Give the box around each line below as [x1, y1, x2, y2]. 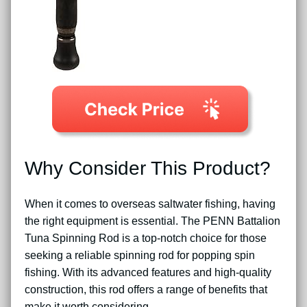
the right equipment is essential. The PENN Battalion [25, 215, 280, 228]
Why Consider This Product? [25, 158, 271, 180]
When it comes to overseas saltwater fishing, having [25, 198, 275, 210]
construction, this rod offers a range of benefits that [25, 284, 267, 296]
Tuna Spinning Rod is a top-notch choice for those [25, 232, 267, 245]
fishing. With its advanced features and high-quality [25, 267, 271, 279]
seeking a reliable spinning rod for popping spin [25, 249, 255, 262]
